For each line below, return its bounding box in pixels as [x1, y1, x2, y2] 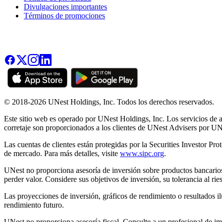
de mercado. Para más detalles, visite [4, 149, 120, 158]
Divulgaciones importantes [24, 2, 107, 11]
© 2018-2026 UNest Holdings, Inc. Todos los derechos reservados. [4, 98, 214, 107]
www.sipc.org [120, 149, 164, 158]
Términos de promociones [24, 11, 105, 20]
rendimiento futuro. [4, 201, 64, 210]
